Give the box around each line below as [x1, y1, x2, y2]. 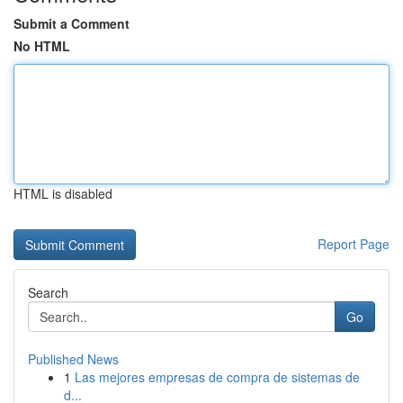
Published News [28, 350, 119, 368]
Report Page [318, 235, 390, 253]
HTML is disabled [13, 184, 112, 202]
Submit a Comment [13, 14, 130, 32]
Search [28, 283, 68, 301]
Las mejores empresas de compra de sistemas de [75, 368, 360, 386]
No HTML [13, 37, 70, 55]
